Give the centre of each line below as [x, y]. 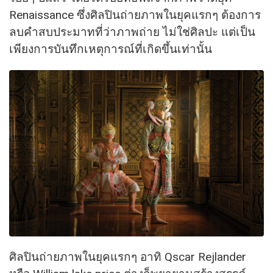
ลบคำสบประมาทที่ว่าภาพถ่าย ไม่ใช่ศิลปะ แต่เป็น [132, 32]
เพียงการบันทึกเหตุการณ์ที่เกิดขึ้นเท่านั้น [111, 49]
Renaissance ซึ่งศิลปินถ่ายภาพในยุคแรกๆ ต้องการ [135, 15]
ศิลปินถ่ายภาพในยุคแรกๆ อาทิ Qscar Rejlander [128, 257]
